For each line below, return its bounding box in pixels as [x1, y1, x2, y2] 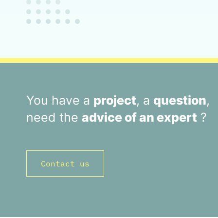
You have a [26, 93, 93, 108]
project [93, 93, 136, 108]
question [153, 93, 206, 108]
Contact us [40, 159, 90, 169]
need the [26, 110, 82, 125]
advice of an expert [81, 110, 197, 125]
